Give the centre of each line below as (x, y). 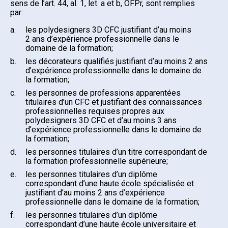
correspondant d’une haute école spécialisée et (110, 183)
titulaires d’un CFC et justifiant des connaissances (114, 102)
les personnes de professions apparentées (103, 93)
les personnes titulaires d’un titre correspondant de (116, 152)
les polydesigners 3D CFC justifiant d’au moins (108, 30)
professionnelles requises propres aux (95, 111)
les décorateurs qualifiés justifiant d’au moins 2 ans (117, 61)
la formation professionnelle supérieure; (97, 161)
